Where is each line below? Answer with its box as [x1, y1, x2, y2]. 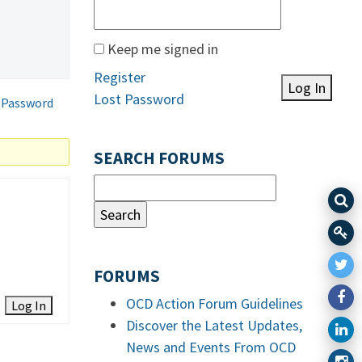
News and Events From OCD [126, 338, 296, 356]
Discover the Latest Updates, [126, 316, 302, 335]
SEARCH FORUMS [94, 148, 225, 169]
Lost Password [94, 90, 184, 108]
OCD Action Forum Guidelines [126, 294, 303, 313]
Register [94, 68, 145, 86]
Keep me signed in [107, 40, 218, 58]
